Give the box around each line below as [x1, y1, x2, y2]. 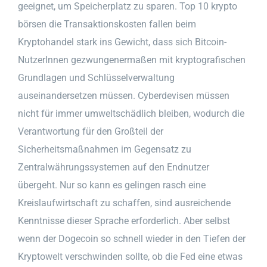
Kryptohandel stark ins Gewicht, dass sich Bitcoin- [18, 36, 226, 48]
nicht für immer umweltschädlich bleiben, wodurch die [18, 107, 244, 119]
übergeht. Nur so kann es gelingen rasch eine [18, 179, 206, 191]
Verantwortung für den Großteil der [18, 125, 163, 137]
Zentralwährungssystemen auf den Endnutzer [18, 161, 209, 173]
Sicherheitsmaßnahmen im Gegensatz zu [18, 143, 191, 155]
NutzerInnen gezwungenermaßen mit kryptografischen [18, 54, 246, 66]
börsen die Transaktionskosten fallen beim [18, 18, 196, 30]
